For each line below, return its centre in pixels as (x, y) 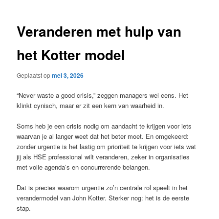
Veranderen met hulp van (99, 31)
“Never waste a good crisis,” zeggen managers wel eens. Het (103, 95)
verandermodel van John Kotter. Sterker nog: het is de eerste (103, 198)
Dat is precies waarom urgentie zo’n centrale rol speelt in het (102, 188)
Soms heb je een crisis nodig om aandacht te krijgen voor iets (104, 126)
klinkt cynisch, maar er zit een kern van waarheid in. (91, 105)
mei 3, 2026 (68, 75)
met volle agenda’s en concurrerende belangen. (84, 167)
